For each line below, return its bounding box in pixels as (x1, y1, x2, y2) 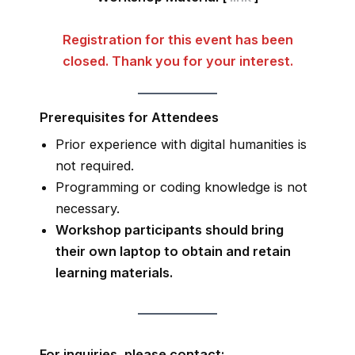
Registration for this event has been (62, 31, 293, 48)
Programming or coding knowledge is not (55, 179, 307, 196)
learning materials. (55, 265, 173, 281)
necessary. (55, 200, 120, 217)
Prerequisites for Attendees (40, 109, 219, 126)
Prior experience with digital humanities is (55, 136, 307, 153)
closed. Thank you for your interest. (62, 52, 293, 69)
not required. (55, 158, 134, 174)
